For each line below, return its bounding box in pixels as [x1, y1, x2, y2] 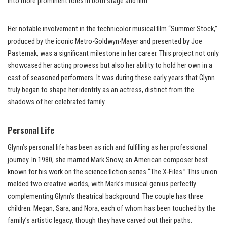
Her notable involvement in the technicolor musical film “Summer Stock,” [8, 25, 217, 34]
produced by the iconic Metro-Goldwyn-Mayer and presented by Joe [8, 37, 202, 46]
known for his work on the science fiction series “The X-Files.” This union [8, 168, 217, 177]
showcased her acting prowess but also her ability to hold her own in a [8, 61, 212, 70]
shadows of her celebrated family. [8, 98, 106, 107]
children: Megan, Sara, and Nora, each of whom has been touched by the [8, 204, 216, 213]
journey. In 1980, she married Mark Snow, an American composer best [8, 156, 208, 165]
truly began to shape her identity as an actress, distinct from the [8, 86, 194, 95]
